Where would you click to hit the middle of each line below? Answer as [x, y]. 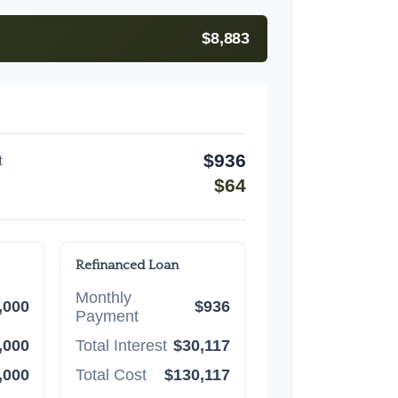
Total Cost [111, 374]
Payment [107, 316]
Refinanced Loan [127, 265]
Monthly [103, 297]
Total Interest [121, 345]
